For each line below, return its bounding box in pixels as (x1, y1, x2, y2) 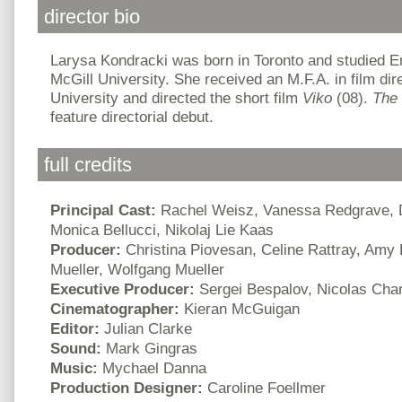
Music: (50, 358, 102, 377)
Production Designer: (50, 378, 207, 397)
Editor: (50, 319, 104, 337)
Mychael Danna (102, 358, 206, 377)
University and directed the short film (50, 88, 302, 107)
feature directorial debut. (50, 107, 214, 126)
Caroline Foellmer (207, 378, 326, 397)
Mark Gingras (106, 338, 197, 357)
